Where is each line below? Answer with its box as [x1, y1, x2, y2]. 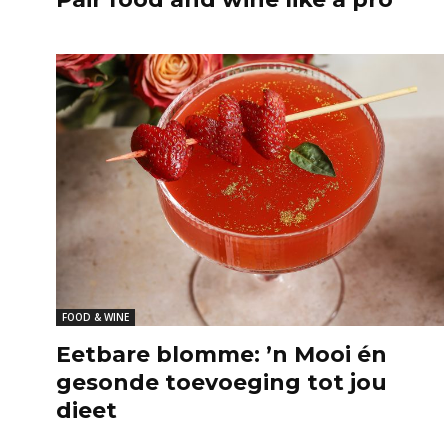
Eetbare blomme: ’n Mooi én [56, 340, 387, 368]
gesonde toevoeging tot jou [56, 368, 387, 396]
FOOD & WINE [62, 309, 129, 324]
